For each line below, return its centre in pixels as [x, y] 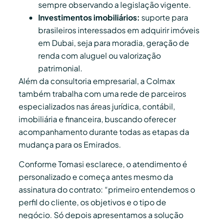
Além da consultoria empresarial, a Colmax [97, 81]
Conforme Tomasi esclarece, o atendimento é [103, 164]
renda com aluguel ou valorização [99, 56]
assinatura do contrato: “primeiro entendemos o [107, 190]
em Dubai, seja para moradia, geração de [114, 43]
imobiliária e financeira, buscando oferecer [97, 119]
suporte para [164, 18]
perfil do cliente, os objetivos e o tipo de [92, 202]
